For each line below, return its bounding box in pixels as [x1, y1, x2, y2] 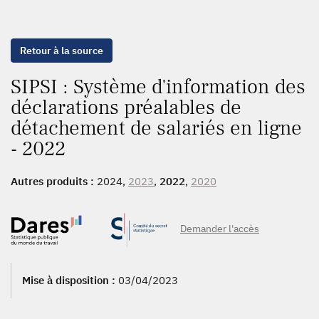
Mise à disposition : [22, 273, 118, 287]
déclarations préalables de [11, 94, 241, 121]
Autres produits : [11, 174, 97, 188]
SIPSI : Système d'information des [11, 73, 305, 100]
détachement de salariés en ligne [11, 115, 302, 142]
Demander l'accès [180, 222, 259, 235]
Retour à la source [20, 44, 103, 57]
